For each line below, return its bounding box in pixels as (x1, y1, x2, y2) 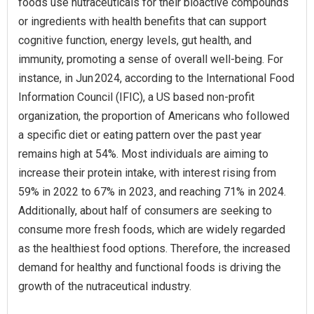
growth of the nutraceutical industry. (18, 279, 191, 293)
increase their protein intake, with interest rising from (18, 165, 276, 179)
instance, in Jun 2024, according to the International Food (18, 71, 294, 85)
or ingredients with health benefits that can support (18, 14, 266, 28)
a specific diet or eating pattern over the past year (18, 128, 261, 142)
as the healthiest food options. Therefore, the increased (18, 241, 290, 255)
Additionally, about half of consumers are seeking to (18, 203, 272, 217)
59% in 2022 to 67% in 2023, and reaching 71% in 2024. (18, 184, 286, 198)
